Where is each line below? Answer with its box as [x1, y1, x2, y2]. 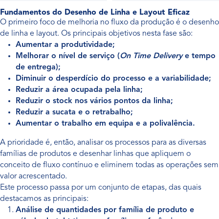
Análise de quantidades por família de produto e [16, 206, 194, 214]
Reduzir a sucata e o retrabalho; [16, 109, 133, 116]
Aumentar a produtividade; [16, 41, 115, 49]
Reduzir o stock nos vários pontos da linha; [16, 97, 173, 105]
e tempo [182, 52, 216, 60]
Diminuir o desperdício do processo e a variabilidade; [16, 75, 211, 83]
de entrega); [16, 64, 61, 71]
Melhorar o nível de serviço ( [16, 52, 120, 60]
